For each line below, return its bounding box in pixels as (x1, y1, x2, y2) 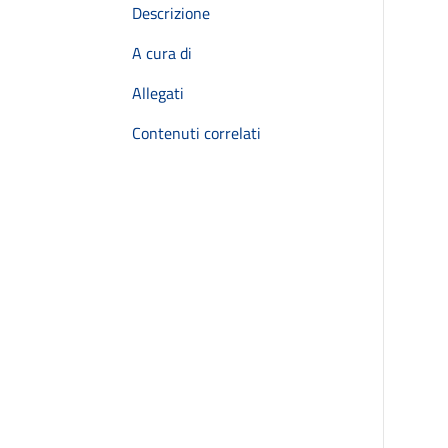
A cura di (132, 41, 192, 65)
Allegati (132, 81, 184, 105)
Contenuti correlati (132, 121, 261, 145)
